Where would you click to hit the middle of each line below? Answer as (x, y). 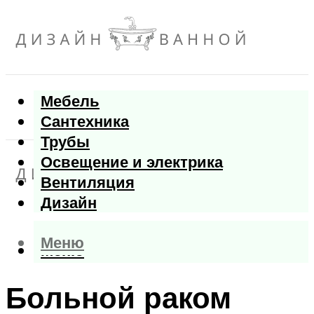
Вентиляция (88, 182)
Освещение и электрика (132, 162)
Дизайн (69, 203)
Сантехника (85, 121)
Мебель (70, 101)
